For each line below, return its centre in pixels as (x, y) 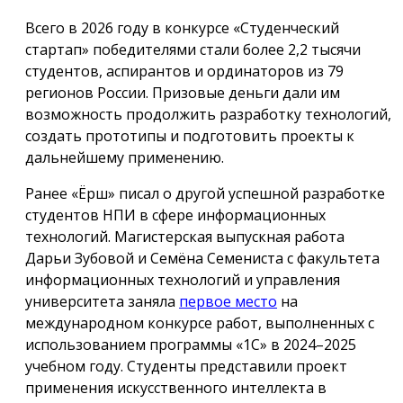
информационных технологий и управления (183, 279)
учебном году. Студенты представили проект (186, 366)
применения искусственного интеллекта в (176, 387)
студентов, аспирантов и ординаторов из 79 (184, 71)
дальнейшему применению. (125, 157)
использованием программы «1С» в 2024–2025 (191, 344)
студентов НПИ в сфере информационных (175, 215)
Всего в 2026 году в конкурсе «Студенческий (182, 27)
